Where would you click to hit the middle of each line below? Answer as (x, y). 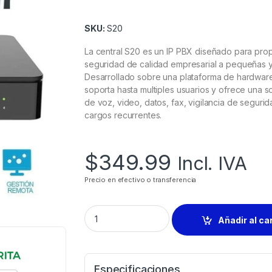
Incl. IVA (212, 163)
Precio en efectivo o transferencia (141, 180)
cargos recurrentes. (123, 115)
